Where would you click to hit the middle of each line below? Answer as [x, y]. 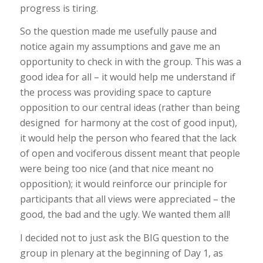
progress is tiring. [59, 8]
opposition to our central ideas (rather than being [130, 108]
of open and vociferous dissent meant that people [130, 154]
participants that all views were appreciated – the [127, 199]
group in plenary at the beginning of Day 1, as [121, 253]
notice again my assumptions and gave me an [120, 47]
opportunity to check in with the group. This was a [130, 62]
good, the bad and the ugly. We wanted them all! [125, 215]
